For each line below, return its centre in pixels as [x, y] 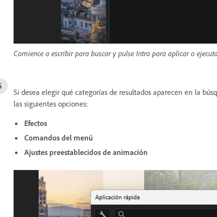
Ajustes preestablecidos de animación [86, 152]
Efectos [36, 123]
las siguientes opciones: [51, 103]
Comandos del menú [59, 137]
